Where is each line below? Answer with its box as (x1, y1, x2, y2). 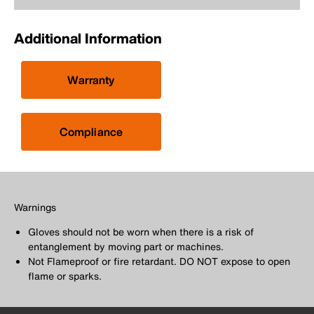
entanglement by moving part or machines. (28, 239, 224, 254)
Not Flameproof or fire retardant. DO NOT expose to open (28, 254, 290, 269)
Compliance (59, 123, 123, 141)
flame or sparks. (28, 268, 102, 284)
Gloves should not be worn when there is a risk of (28, 224, 254, 240)
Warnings (14, 200, 56, 215)
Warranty (67, 71, 115, 89)
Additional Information (14, 28, 162, 49)
